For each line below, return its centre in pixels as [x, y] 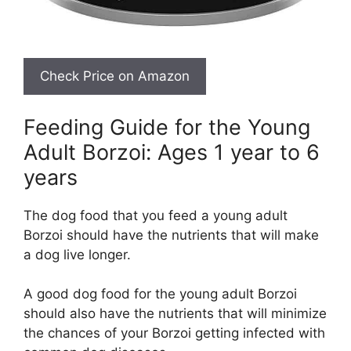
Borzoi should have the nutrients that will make [171, 235]
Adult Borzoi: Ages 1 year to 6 [172, 152]
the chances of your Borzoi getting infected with [174, 333]
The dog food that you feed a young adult [156, 215]
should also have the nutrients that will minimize [175, 314]
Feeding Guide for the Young [167, 127]
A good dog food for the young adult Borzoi [160, 294]
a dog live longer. [77, 254]
